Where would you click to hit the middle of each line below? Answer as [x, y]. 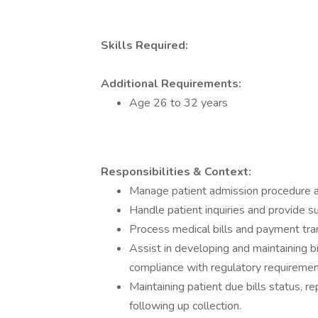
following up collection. [185, 306]
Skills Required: [144, 45]
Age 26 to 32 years [179, 103]
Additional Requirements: [171, 84]
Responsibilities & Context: [176, 172]
